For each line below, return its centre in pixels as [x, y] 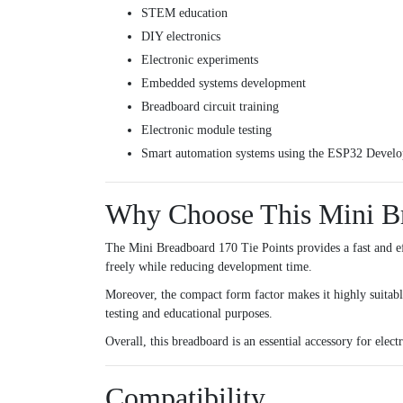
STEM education [184, 13]
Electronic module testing [206, 130]
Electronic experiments [200, 60]
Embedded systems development [224, 84]
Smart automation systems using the [234, 154]
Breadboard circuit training [210, 107]
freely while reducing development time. [209, 267]
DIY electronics [181, 37]
